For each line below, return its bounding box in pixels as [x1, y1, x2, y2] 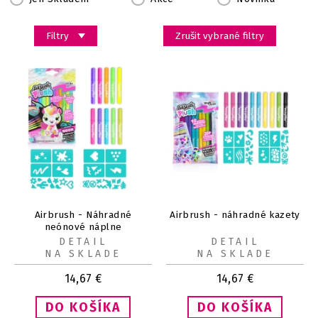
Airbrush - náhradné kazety [170, 208, 300, 221]
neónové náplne [44, 220, 122, 233]
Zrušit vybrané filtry [175, 29, 265, 42]
